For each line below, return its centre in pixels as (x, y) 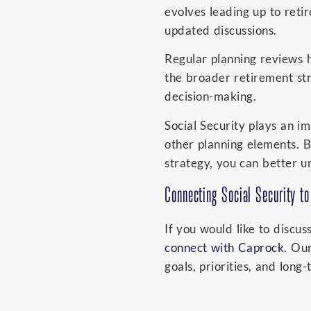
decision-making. (210, 96)
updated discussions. (221, 30)
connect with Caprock (225, 248)
